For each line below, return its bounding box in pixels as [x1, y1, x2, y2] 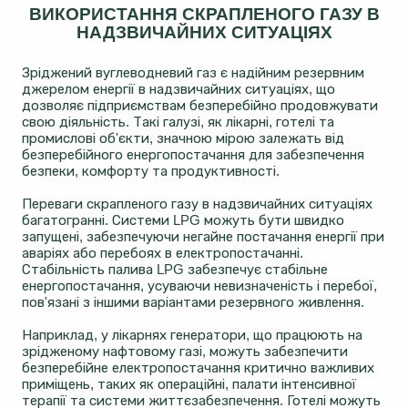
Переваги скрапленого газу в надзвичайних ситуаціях [22, 196, 372, 212]
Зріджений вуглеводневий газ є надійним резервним [22, 65, 364, 81]
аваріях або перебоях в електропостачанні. [22, 245, 303, 261]
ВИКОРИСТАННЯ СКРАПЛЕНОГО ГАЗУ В [28, 5, 380, 25]
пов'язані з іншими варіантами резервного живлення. [22, 294, 364, 311]
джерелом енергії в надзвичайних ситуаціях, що [22, 81, 335, 97]
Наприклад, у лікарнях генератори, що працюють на [22, 327, 362, 343]
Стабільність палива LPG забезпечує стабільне [22, 261, 328, 278]
